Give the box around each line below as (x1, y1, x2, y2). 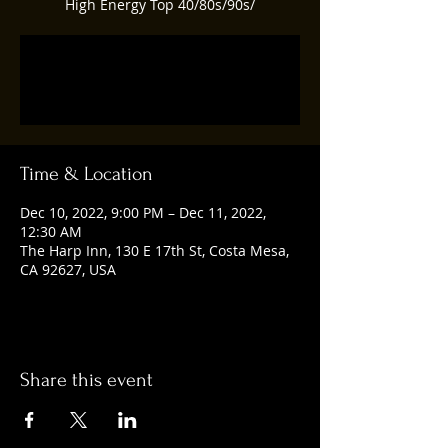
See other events (104, 83, 216, 101)
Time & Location (20, 163, 153, 185)
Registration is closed (90, 59, 230, 77)
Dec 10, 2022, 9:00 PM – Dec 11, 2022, (20, 203, 266, 222)
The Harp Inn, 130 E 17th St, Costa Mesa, (20, 241, 289, 260)
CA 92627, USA (20, 260, 116, 279)
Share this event (20, 369, 153, 391)
